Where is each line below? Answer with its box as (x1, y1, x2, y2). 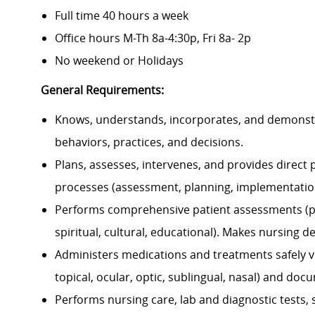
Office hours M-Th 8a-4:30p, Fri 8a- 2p (55, 30, 251, 46)
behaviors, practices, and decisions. (55, 134, 243, 150)
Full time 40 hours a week (55, 8, 188, 24)
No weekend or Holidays (55, 53, 184, 69)
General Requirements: (41, 82, 164, 98)
